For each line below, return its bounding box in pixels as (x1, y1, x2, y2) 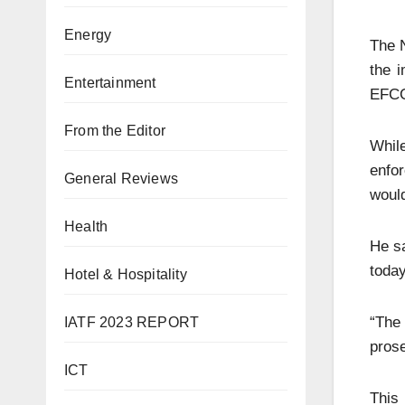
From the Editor (64, 123, 165, 138)
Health (64, 219, 108, 234)
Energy (64, 27, 112, 42)
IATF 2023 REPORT (64, 315, 200, 330)
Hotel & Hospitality (64, 267, 187, 282)
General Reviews (64, 171, 178, 186)
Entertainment (64, 75, 156, 90)
